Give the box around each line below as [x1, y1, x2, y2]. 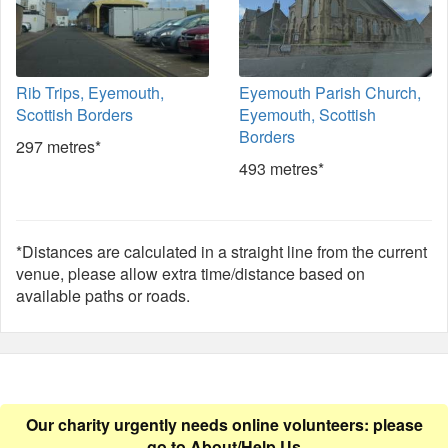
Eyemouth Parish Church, [239, 81, 421, 104]
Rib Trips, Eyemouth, [16, 81, 164, 104]
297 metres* [16, 135, 101, 158]
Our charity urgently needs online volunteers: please [25, 413, 423, 436]
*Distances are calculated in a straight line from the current [16, 240, 427, 263]
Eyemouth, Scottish [239, 103, 376, 126]
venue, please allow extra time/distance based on [16, 262, 365, 285]
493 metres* [239, 157, 324, 180]
